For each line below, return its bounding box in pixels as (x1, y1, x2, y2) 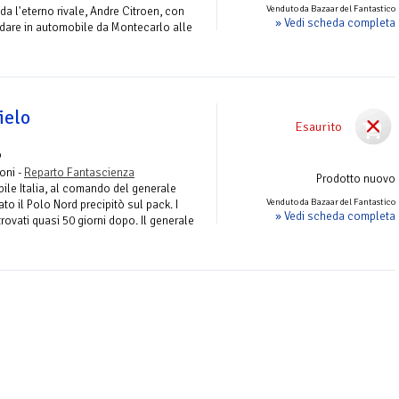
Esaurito (295, 118, 342, 134)
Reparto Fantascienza (24, 164, 134, 180)
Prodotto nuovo (316, 170, 395, 186)
